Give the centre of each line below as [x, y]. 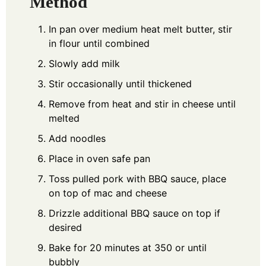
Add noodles [77, 138]
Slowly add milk [84, 63]
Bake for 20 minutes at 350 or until [128, 247]
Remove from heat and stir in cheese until [142, 104]
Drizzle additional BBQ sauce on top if [134, 213]
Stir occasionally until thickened [120, 83]
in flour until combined [99, 43]
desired [65, 227]
